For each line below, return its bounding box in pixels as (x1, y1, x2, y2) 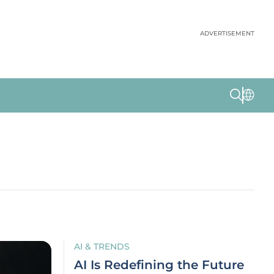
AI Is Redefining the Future (74, 257, 244, 272)
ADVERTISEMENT (200, 29, 254, 37)
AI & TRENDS (74, 241, 130, 252)
